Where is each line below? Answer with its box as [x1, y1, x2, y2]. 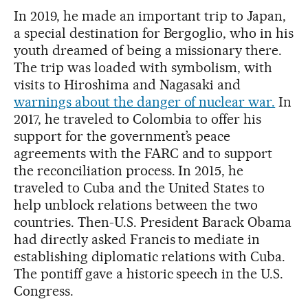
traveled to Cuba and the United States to [14, 179, 265, 197]
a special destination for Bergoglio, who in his [14, 25, 294, 42]
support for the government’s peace [14, 128, 231, 145]
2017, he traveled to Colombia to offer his [14, 111, 262, 128]
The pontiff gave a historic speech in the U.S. [14, 265, 284, 283]
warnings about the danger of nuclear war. [14, 93, 276, 111]
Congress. [14, 283, 74, 300]
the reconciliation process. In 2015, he [14, 162, 244, 179]
